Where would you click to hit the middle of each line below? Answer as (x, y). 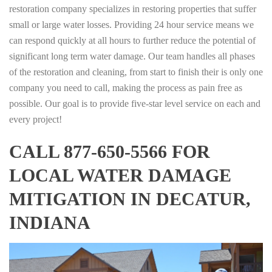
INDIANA (50, 222)
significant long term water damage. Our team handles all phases (132, 56)
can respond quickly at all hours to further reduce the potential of (132, 40)
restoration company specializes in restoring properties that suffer (133, 8)
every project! (36, 119)
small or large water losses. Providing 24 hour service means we (131, 24)
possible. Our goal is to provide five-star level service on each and (135, 103)
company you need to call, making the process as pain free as (126, 87)
